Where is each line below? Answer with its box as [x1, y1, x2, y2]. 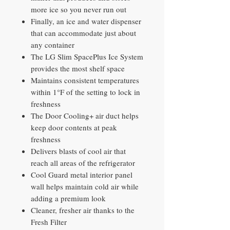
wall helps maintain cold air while [31, 181, 139, 192]
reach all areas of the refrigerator [31, 158, 135, 168]
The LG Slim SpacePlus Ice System [31, 51, 143, 62]
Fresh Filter [31, 217, 67, 227]
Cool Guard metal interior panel [31, 169, 132, 180]
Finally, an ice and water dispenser [31, 16, 141, 27]
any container [31, 40, 74, 50]
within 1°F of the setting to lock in [31, 87, 140, 98]
